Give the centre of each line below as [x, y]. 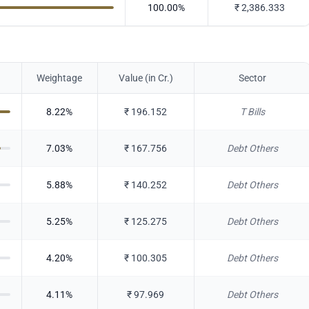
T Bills [253, 112]
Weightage [60, 78]
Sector [253, 78]
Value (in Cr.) [146, 78]
